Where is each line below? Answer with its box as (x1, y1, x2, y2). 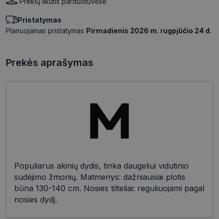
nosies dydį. (14, 195, 57, 205)
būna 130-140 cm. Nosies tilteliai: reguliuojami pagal (14, 183, 204, 194)
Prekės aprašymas (6, 57, 93, 69)
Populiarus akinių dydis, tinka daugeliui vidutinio (14, 161, 189, 171)
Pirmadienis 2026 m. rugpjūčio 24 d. (86, 26, 212, 35)
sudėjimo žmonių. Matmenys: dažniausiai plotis (14, 172, 185, 182)
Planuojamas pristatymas (6, 26, 86, 35)
